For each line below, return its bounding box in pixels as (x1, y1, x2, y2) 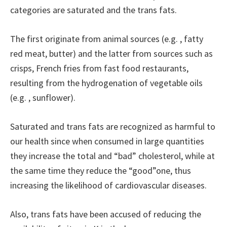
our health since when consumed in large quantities (10, 135, 204, 147)
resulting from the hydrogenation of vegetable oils (10, 77, 203, 89)
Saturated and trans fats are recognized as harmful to (10, 121, 215, 132)
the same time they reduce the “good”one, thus (10, 165, 191, 176)
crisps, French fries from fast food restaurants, (10, 62, 188, 74)
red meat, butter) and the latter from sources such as (10, 48, 213, 59)
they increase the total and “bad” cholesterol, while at (10, 150, 215, 162)
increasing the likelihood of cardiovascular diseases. (10, 179, 207, 191)
